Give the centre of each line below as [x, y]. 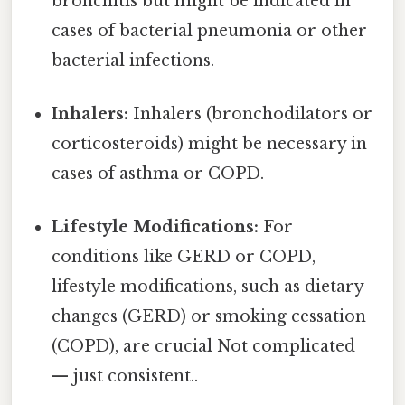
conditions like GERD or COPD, [184, 257]
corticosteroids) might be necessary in [210, 144]
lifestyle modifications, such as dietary [208, 287]
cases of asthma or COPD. [158, 174]
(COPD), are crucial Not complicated [204, 347]
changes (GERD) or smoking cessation [209, 317]
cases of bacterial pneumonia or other [210, 30]
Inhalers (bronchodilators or [251, 114]
